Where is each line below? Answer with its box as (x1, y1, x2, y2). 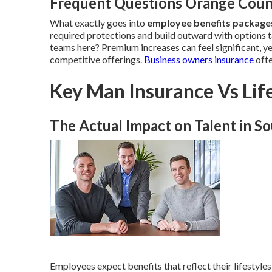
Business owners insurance (144, 53, 254, 65)
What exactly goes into (50, 17, 147, 29)
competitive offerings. (50, 53, 144, 65)
